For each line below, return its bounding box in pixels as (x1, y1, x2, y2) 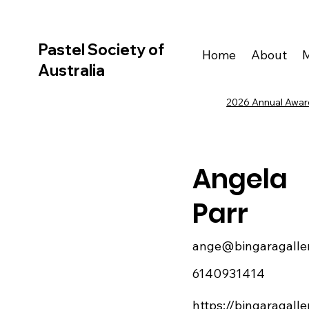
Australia (37, 60, 105, 80)
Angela (192, 159, 288, 198)
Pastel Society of (37, 39, 164, 59)
